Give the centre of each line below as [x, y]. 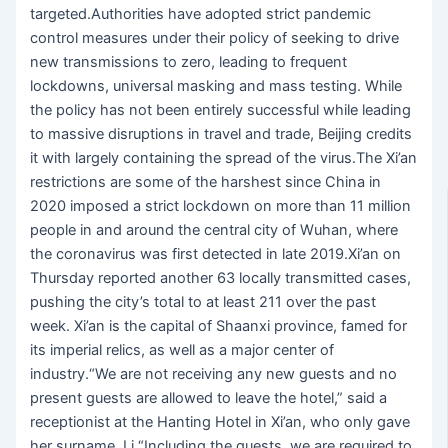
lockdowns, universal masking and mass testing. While [216, 86]
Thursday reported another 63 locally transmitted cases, [221, 278]
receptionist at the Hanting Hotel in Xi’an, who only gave [220, 422]
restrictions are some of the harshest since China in [206, 182]
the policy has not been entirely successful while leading [221, 110]
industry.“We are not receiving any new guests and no [214, 374]
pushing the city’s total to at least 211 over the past [203, 302]
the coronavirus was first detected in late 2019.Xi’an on [216, 254]
